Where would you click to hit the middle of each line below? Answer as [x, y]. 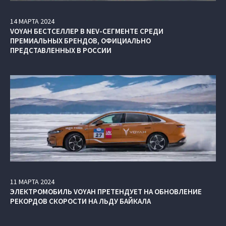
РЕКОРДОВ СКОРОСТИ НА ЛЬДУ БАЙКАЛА [80, 201]
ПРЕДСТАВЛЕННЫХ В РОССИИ [61, 50]
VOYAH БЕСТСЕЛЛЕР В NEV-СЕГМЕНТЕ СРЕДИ [87, 31]
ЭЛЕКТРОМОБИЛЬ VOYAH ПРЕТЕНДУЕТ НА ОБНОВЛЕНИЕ [106, 191]
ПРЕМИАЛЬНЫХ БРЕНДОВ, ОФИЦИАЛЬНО [80, 41]
